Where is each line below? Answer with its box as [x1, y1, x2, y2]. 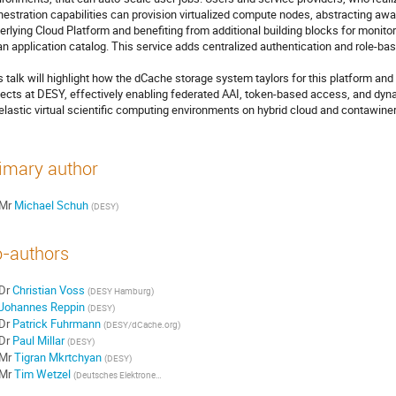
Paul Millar [11, 332, 65, 349]
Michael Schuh [13, 197, 88, 214]
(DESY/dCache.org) [103, 318, 180, 331]
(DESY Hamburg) [87, 285, 154, 298]
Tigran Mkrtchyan [13, 349, 102, 366]
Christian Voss [11, 282, 85, 299]
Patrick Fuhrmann [11, 316, 101, 332]
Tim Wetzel [13, 366, 71, 383]
